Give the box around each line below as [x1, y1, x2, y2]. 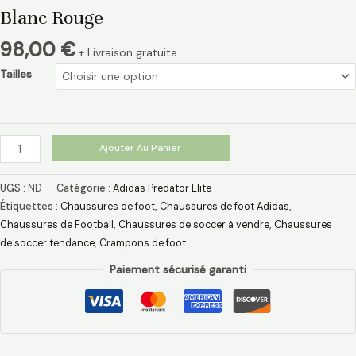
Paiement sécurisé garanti [110, 262, 246, 277]
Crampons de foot [99, 236, 186, 250]
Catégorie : [56, 181, 113, 195]
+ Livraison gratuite [79, 44, 177, 60]
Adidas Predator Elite [113, 181, 211, 195]
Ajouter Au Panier [99, 141, 182, 154]
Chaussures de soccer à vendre [118, 218, 269, 231]
